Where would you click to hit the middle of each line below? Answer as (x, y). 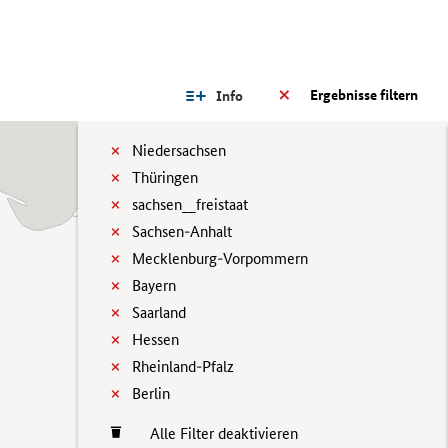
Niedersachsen (179, 150)
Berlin (151, 393)
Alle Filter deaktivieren (214, 433)
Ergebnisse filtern (364, 95)
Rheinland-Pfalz (183, 366)
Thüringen (165, 177)
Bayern (154, 285)
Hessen (155, 339)
